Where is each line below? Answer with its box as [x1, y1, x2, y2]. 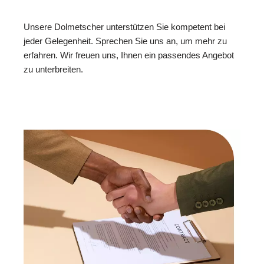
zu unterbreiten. [24, 64, 83, 74]
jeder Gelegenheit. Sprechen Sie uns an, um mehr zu [24, 35, 227, 46]
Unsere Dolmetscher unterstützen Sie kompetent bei [24, 21, 225, 32]
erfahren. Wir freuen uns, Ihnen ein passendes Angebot [24, 49, 234, 60]
